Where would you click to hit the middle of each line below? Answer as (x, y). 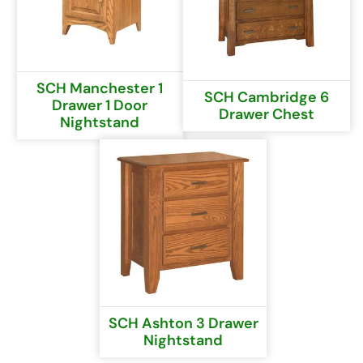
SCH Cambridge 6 (266, 97)
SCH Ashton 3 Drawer (183, 323)
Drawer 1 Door (100, 106)
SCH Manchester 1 (100, 89)
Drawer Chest (266, 114)
